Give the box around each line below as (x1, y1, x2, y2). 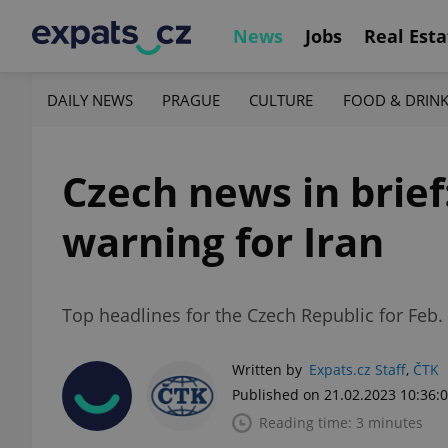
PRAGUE (162, 89, 221, 110)
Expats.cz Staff (309, 360, 406, 379)
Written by (232, 360, 302, 379)
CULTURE (249, 89, 314, 110)
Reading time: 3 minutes (259, 413, 423, 432)
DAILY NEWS (47, 89, 133, 110)
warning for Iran (62, 214, 384, 269)
